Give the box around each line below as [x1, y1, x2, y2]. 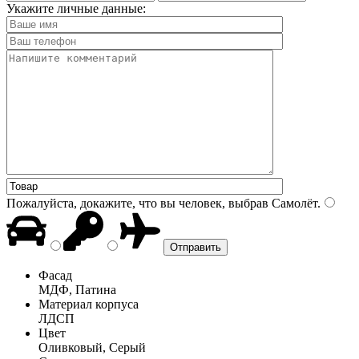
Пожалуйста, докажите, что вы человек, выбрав [6, 196, 268, 210]
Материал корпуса [38, 296, 139, 311]
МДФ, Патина [38, 282, 116, 296]
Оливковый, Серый [38, 340, 146, 354]
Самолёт [268, 196, 317, 210]
